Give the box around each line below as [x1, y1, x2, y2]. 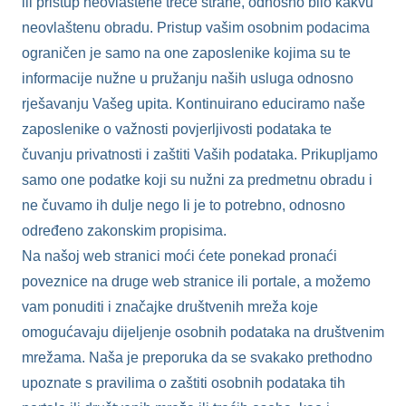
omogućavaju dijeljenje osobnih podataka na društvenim [22, 324, 384, 340]
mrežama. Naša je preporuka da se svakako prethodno [22, 349, 372, 365]
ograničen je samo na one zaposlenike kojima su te [22, 44, 351, 61]
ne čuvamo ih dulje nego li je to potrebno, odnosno [22, 197, 345, 213]
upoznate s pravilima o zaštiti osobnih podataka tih [22, 374, 345, 391]
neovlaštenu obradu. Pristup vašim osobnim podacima [22, 19, 370, 35]
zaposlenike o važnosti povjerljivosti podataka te [22, 121, 332, 137]
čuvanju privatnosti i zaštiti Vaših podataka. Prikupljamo [22, 146, 378, 162]
